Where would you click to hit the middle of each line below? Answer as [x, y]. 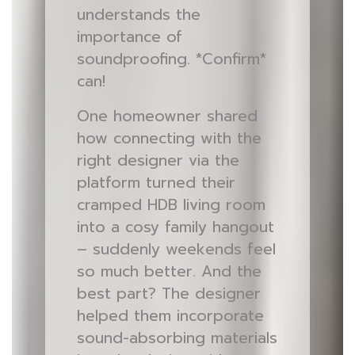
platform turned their [156, 183]
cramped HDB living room [171, 205]
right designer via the [158, 160]
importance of [129, 37]
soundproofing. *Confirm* [171, 59]
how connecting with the [169, 138]
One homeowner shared [167, 116]
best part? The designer [168, 294]
